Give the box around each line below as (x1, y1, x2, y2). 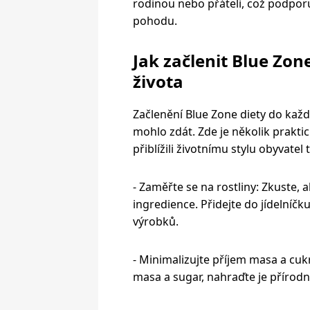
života (133, 69, 183, 93)
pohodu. (133, 12, 177, 28)
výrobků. (133, 213, 179, 229)
